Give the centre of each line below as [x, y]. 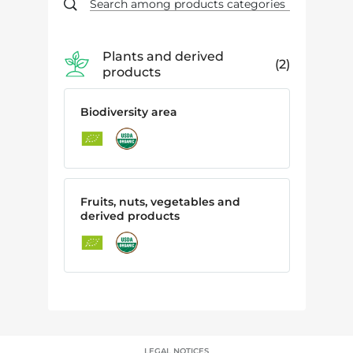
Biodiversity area [128, 111]
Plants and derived [163, 56]
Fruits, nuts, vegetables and [160, 201]
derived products [130, 216]
